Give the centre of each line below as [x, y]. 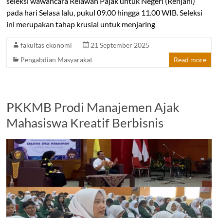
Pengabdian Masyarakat [57, 59]
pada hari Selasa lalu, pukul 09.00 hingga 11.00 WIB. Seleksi [105, 12]
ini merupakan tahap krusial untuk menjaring [81, 24]
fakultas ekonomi [46, 45]
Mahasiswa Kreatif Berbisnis [85, 122]
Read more [190, 59]
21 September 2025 [120, 45]
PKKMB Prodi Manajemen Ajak [93, 107]
